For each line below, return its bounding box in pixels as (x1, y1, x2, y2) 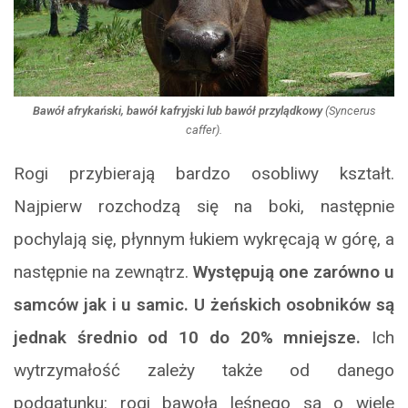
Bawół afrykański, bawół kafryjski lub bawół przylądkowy (32, 104, 322, 118)
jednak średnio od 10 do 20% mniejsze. (14, 327, 362, 349)
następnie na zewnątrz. (14, 261, 193, 283)
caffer (186, 123, 216, 138)
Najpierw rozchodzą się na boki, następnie (14, 196, 394, 218)
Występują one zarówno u (193, 261, 394, 283)
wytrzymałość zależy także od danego (14, 360, 394, 382)
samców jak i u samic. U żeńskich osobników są (14, 294, 394, 316)
